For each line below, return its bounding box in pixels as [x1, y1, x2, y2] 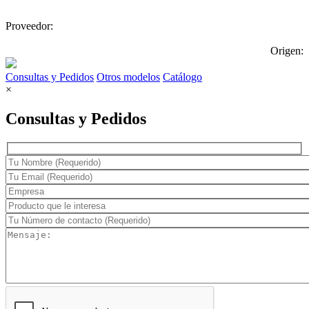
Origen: [270, 44, 303, 57]
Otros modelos [97, 70, 160, 83]
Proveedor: [6, 19, 53, 32]
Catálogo [163, 70, 202, 83]
